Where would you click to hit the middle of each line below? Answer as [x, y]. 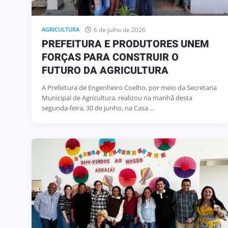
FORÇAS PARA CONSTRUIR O [110, 57]
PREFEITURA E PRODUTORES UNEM [125, 44]
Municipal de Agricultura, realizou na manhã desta [117, 97]
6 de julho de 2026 [120, 30]
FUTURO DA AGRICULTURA [105, 70]
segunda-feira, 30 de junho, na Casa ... [98, 108]
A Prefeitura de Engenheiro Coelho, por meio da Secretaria [129, 87]
